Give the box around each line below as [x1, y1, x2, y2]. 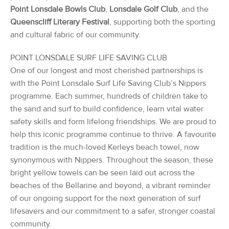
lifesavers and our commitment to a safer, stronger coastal [10, 206, 215, 216]
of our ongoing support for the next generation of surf [10, 193, 201, 203]
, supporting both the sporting [109, 17, 215, 27]
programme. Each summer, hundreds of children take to [10, 91, 208, 101]
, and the [177, 4, 209, 14]
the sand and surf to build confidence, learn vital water [10, 104, 203, 114]
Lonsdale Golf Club [109, 4, 177, 14]
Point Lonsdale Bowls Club [10, 4, 105, 14]
